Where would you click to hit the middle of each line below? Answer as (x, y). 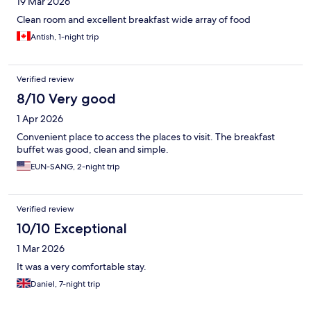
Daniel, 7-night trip (66, 284)
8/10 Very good (66, 99)
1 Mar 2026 (41, 249)
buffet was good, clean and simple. (93, 150)
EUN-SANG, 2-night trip (75, 167)
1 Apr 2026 (40, 119)
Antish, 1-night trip (65, 37)
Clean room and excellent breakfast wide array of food (134, 20)
